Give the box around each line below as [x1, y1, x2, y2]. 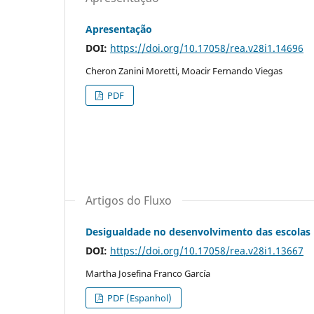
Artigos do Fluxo [86, 192, 172, 208]
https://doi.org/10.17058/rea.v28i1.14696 [110, 41, 303, 55]
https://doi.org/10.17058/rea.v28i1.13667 [110, 243, 303, 257]
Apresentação [86, 22, 152, 36]
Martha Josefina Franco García [86, 266, 210, 280]
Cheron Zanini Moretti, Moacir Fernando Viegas [86, 64, 282, 77]
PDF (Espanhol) [105, 291, 172, 304]
